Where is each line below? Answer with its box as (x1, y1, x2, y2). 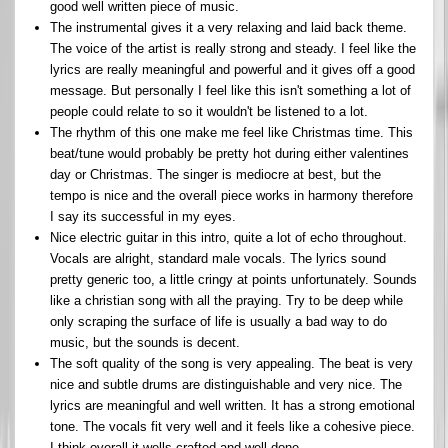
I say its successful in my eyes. (50, 208, 236, 224)
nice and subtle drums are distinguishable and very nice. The (50, 376, 402, 392)
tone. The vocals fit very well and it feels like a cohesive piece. (50, 418, 415, 434)
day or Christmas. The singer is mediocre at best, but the (50, 166, 381, 182)
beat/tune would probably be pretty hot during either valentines (50, 145, 409, 161)
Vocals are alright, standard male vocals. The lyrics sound (50, 250, 386, 266)
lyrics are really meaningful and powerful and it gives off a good (50, 61, 415, 77)
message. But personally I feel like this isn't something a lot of (50, 82, 411, 98)
